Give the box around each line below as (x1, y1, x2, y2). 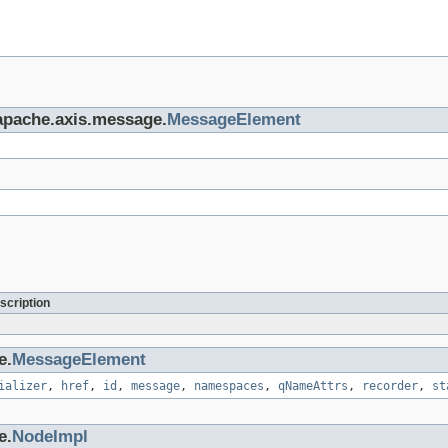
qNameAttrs (278, 379, 348, 394)
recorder (362, 379, 418, 394)
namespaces (194, 379, 264, 394)
